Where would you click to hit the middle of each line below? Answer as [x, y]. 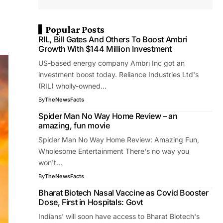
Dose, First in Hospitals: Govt [91, 202]
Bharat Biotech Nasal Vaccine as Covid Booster [123, 193]
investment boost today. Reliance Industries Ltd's [119, 74]
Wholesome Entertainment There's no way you [114, 151]
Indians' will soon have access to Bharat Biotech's [119, 216]
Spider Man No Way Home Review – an [108, 116]
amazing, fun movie [74, 125]
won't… [51, 163]
